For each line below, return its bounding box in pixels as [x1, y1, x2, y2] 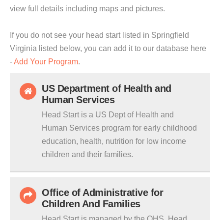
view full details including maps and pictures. [10, 4, 165, 13]
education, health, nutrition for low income [42, 137, 186, 145]
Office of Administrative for [42, 187, 163, 198]
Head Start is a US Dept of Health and [42, 110, 174, 119]
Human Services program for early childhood [42, 124, 197, 132]
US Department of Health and [42, 83, 171, 94]
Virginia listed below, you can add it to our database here [10, 44, 206, 53]
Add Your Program [14, 57, 78, 66]
